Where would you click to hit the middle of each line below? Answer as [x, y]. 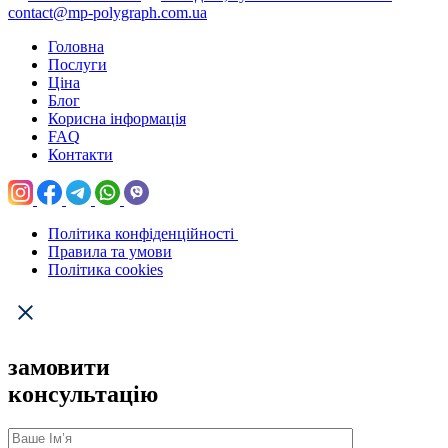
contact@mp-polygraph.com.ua [107, 12]
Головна [76, 46]
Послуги [77, 64]
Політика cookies [105, 269]
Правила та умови [110, 251]
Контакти [80, 154]
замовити [59, 366]
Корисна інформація [117, 118]
